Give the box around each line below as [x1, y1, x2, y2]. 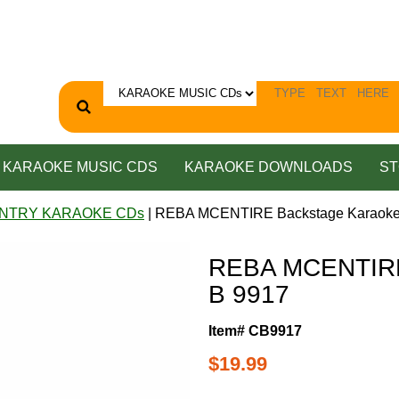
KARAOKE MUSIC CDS [2, 159, 158, 175]
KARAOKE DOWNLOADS [183, 159, 353, 175]
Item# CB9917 [208, 322, 302, 338]
